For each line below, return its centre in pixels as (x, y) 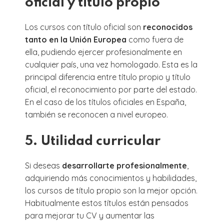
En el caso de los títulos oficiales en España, (105, 102)
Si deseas (43, 165)
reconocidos (168, 27)
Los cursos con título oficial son (84, 27)
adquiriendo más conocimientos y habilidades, (111, 178)
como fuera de (155, 39)
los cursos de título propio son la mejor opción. (111, 190)
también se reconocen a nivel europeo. (96, 114)
